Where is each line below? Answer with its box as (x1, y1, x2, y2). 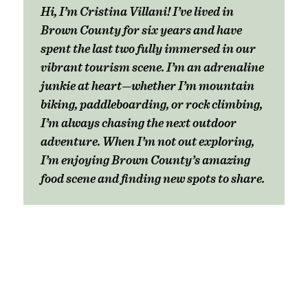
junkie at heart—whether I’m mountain (41, 78, 255, 93)
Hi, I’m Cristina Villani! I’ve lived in (41, 3, 234, 19)
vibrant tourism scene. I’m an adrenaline (41, 59, 265, 74)
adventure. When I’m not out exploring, (41, 133, 255, 148)
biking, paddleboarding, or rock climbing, (41, 96, 263, 111)
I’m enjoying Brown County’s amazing (41, 152, 251, 167)
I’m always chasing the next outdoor (41, 115, 237, 130)
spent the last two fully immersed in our (41, 41, 256, 56)
